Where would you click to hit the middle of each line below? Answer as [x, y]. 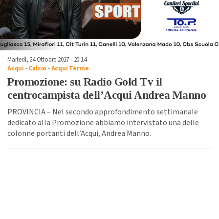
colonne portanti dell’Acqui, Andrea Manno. [79, 133]
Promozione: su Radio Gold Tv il [85, 82]
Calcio [38, 68]
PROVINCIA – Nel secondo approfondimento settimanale [103, 112]
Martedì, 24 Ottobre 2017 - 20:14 [47, 59]
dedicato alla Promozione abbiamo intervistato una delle [103, 122]
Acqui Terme [70, 68]
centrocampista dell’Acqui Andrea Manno [107, 95]
